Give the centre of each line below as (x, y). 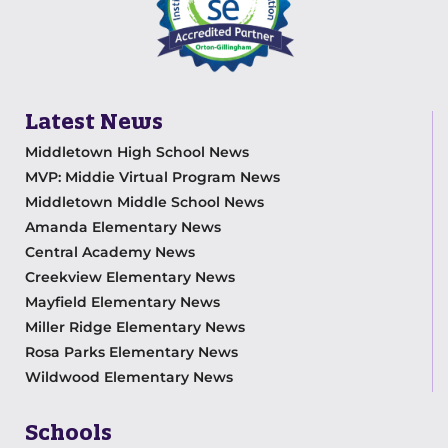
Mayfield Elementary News (122, 302)
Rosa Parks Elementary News (131, 352)
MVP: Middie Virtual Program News (152, 177)
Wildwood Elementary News (129, 377)
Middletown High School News (137, 152)
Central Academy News (110, 252)
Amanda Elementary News (123, 227)
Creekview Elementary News (130, 277)
